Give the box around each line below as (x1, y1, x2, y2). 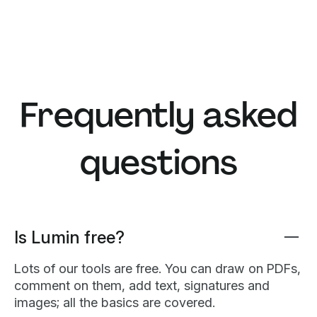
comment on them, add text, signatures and (14, 278, 270, 294)
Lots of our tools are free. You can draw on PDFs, (14, 261, 301, 277)
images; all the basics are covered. (14, 295, 215, 311)
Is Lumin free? (14, 227, 125, 248)
